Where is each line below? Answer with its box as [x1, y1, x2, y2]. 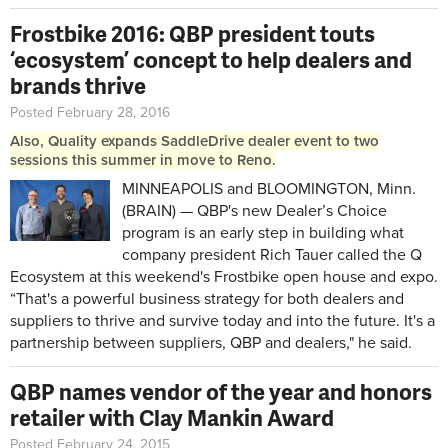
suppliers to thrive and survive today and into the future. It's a [10, 311, 435, 331]
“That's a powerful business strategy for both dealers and [10, 289, 404, 309]
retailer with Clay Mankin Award [10, 402, 334, 433]
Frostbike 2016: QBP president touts [10, 18, 375, 49]
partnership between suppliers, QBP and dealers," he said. [10, 333, 412, 353]
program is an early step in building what [122, 223, 404, 243]
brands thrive [10, 70, 146, 101]
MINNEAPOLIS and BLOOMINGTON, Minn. [122, 179, 416, 199]
